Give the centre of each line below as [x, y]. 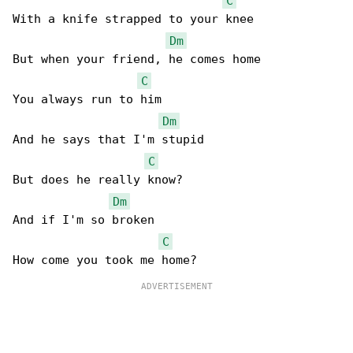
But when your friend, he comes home [137, 59]
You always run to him [87, 99]
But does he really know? [98, 180]
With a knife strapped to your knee [133, 19]
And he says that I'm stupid [108, 139]
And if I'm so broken [84, 220]
